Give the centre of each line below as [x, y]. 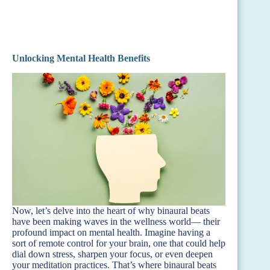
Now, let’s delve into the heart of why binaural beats [111, 210]
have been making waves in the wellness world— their [116, 221]
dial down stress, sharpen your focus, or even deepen [112, 254]
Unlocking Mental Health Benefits [81, 58]
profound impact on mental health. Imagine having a [111, 232]
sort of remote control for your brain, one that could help [119, 243]
